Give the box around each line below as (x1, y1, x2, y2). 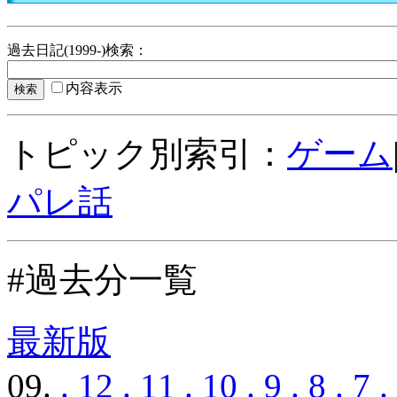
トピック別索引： (7, 134, 287, 173)
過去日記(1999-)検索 (7, 42, 134, 58)
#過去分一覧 (7, 260, 198, 299)
